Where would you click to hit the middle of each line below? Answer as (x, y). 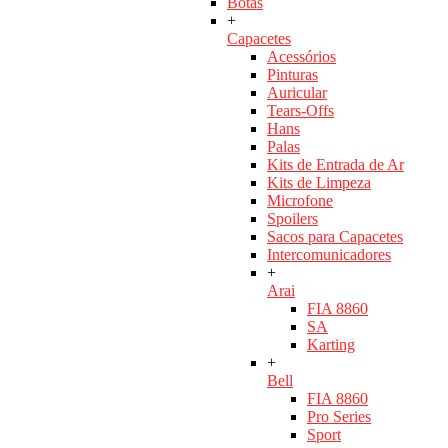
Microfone (300, 201)
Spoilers (292, 219)
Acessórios (301, 57)
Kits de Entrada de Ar (335, 165)
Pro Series (339, 417)
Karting (331, 345)
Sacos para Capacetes (335, 237)
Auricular (297, 93)
